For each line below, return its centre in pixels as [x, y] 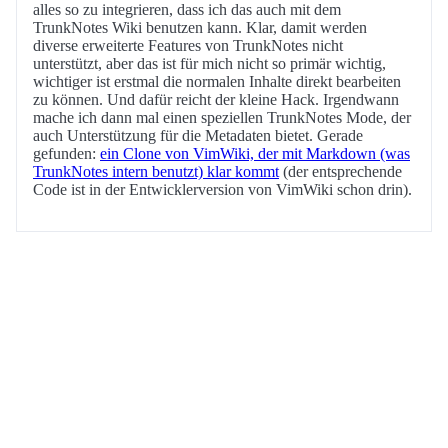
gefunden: [66, 154]
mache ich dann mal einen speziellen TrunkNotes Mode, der [222, 118]
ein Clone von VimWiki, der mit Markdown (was [255, 154]
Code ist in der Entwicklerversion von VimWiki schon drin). [222, 190]
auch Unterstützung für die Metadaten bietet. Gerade [198, 136]
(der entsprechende [340, 172]
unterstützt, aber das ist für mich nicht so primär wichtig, [209, 64]
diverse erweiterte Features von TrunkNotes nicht [188, 46]
